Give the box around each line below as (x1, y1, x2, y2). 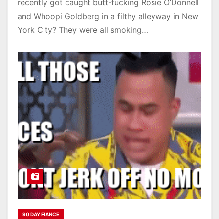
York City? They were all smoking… (18, 24, 148, 35)
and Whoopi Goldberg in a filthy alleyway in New (18, 11, 198, 21)
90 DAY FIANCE (22, 211, 59, 217)
